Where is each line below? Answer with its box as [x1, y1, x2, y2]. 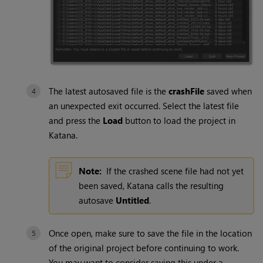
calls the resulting [154, 180, 224, 192]
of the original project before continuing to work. [49, 242, 240, 254]
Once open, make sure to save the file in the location [49, 227, 252, 240]
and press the [49, 114, 103, 127]
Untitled [116, 194, 150, 207]
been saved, [79, 180, 127, 192]
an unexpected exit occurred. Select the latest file [49, 100, 240, 112]
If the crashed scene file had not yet [106, 165, 244, 177]
